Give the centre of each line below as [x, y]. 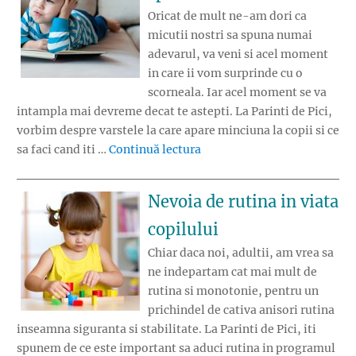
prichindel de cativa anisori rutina [241, 310]
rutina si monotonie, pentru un [233, 290]
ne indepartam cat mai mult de [232, 271]
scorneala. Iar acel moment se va [237, 93]
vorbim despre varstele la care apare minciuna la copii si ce [178, 131]
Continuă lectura [155, 150]
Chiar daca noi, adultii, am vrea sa [241, 252]
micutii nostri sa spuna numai [230, 35]
